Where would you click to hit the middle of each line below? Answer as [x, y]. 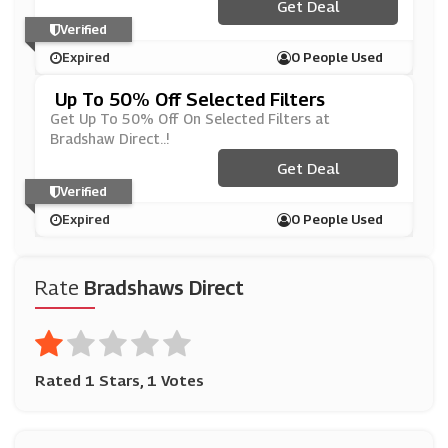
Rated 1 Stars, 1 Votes [119, 380]
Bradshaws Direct [164, 288]
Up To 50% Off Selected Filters [190, 99]
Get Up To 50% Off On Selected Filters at [190, 118]
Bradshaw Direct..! [109, 138]
